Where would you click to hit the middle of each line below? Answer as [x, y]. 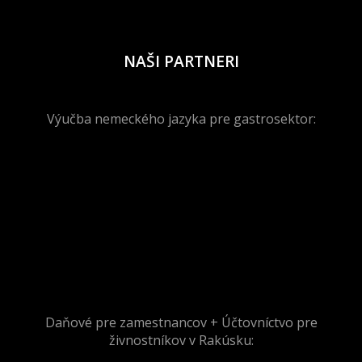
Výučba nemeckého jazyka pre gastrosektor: [181, 118]
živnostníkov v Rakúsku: [181, 340]
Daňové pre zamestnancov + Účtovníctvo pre [181, 322]
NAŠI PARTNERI [181, 61]
